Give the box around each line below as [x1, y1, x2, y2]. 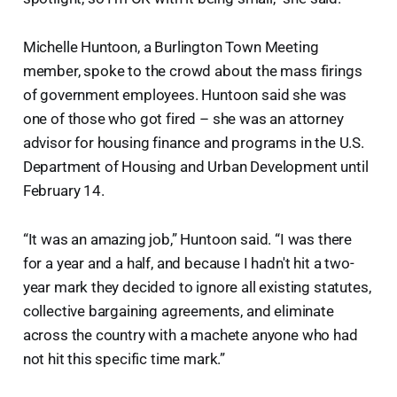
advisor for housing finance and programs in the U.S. [22, 133, 364, 152]
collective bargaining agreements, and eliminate [22, 301, 334, 320]
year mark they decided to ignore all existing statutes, [22, 277, 371, 296]
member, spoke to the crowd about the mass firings [22, 61, 362, 80]
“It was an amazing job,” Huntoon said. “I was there [22, 230, 353, 248]
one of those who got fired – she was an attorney [22, 109, 344, 128]
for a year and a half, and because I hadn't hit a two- [22, 253, 354, 272]
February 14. [22, 181, 108, 199]
